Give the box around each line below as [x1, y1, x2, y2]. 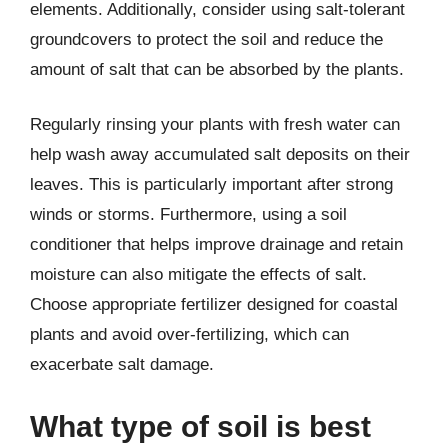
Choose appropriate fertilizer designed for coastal [30, 295, 398, 314]
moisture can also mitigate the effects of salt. [30, 265, 367, 284]
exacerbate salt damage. [30, 355, 214, 374]
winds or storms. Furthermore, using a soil [30, 205, 347, 224]
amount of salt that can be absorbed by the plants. [30, 59, 404, 79]
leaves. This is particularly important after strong [30, 175, 393, 194]
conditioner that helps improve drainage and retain [30, 235, 403, 254]
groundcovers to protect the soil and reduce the [30, 29, 383, 49]
